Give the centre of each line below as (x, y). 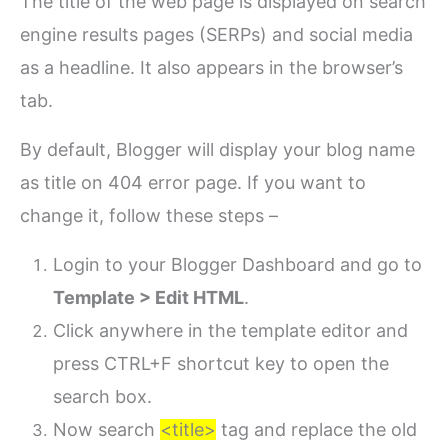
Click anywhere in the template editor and (231, 331)
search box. (103, 397)
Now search (107, 430)
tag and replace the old (317, 430)
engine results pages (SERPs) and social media (217, 34)
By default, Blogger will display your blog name (218, 150)
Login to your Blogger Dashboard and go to (238, 265)
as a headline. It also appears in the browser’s (212, 67)
